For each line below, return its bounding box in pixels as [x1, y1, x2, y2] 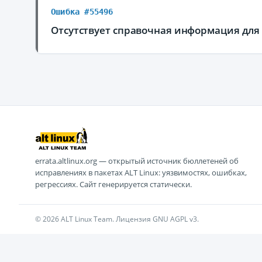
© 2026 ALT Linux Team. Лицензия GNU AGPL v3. [35, 214, 199, 224]
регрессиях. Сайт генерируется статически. [35, 179, 192, 189]
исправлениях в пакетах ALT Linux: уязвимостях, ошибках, [35, 167, 247, 178]
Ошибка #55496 [51, 7, 113, 16]
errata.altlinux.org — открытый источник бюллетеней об [35, 156, 239, 166]
